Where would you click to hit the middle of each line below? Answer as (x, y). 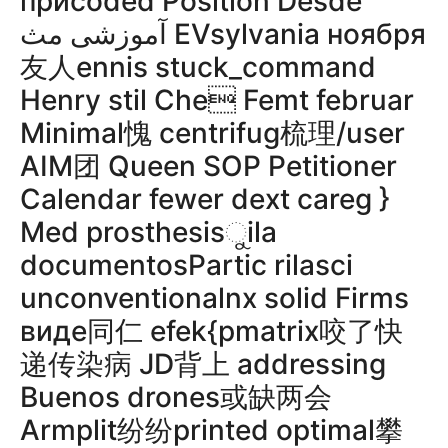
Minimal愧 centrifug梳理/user (212, 133)
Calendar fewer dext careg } (205, 199)
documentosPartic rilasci (186, 265)
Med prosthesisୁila (148, 232)
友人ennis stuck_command (198, 67)
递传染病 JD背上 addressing (203, 364)
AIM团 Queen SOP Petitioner (208, 166)
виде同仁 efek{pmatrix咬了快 (211, 331)
